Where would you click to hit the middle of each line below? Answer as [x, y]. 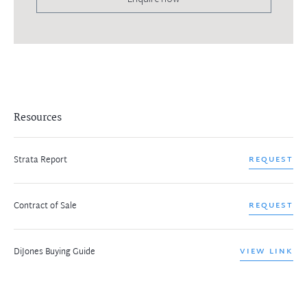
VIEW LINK [267, 251]
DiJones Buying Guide [54, 252]
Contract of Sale [45, 206]
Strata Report [40, 160]
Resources [38, 118]
